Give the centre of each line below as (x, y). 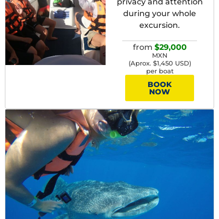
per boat (160, 71)
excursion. (160, 25)
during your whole (160, 13)
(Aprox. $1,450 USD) (160, 63)
